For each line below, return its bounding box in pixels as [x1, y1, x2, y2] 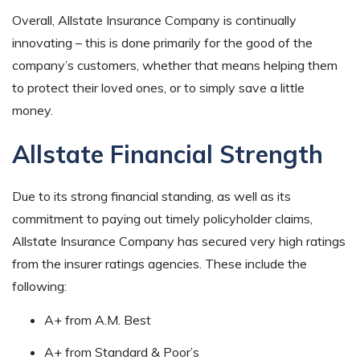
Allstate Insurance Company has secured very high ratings [12, 233, 346, 250]
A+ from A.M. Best [44, 312, 151, 329]
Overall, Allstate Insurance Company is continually [12, 11, 297, 28]
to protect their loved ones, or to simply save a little [12, 79, 305, 96]
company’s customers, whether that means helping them [12, 56, 337, 73]
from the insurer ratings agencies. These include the [12, 256, 307, 272]
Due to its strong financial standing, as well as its [12, 188, 291, 205]
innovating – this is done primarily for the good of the [12, 34, 313, 51]
